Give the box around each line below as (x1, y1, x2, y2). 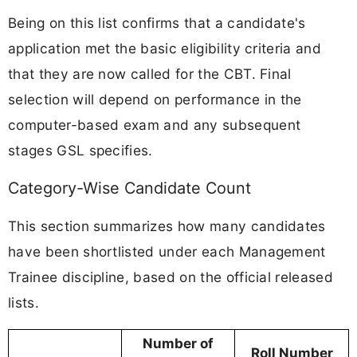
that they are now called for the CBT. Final (8, 65, 292, 83)
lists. (8, 294, 39, 312)
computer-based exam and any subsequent (8, 116, 301, 134)
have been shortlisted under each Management (8, 243, 326, 261)
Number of (143, 335, 214, 352)
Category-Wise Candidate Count (8, 178, 251, 198)
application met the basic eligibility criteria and (8, 40, 322, 57)
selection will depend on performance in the (8, 91, 302, 108)
